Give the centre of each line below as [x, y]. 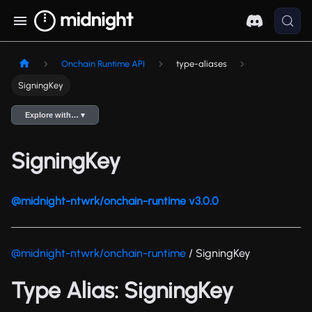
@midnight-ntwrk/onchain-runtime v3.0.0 [115, 201]
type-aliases [201, 64]
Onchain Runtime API [103, 64]
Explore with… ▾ [55, 115]
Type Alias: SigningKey [122, 291]
